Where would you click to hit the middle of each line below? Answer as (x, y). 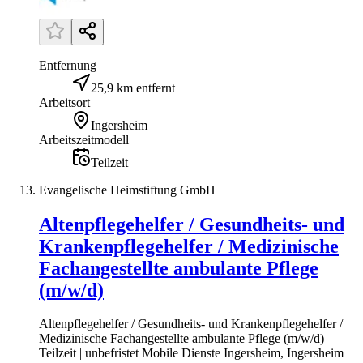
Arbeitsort (64, 102)
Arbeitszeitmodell (84, 139)
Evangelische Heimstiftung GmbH (127, 190)
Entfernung (68, 65)
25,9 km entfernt (133, 88)
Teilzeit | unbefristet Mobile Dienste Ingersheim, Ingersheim (191, 353)
